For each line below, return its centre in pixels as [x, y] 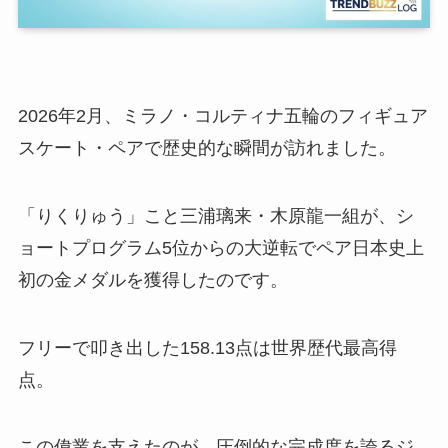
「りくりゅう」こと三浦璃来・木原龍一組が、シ [215, 215]
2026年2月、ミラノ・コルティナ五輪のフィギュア [222, 116]
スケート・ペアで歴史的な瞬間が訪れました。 [206, 148]
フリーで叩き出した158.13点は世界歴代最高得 [207, 347]
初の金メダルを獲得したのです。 [152, 279]
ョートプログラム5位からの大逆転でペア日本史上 [220, 247]
